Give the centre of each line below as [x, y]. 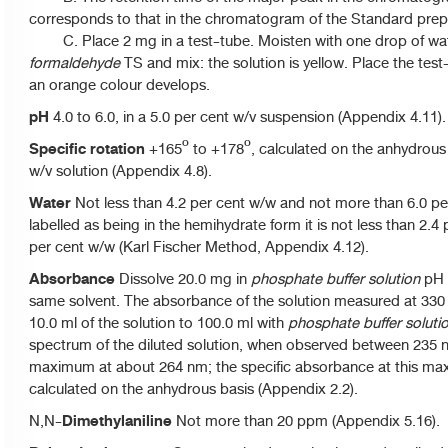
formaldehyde [74, 63]
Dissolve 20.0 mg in [185, 279]
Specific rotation [87, 149]
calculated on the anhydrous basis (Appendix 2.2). [193, 389]
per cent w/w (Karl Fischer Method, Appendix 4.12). [199, 247]
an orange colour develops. [119, 85]
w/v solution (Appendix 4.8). [120, 171]
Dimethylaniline [119, 421]
